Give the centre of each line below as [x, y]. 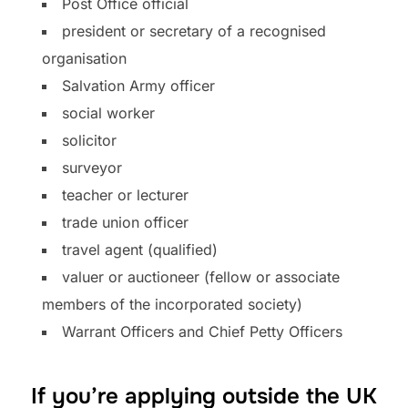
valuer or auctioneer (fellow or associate [201, 276]
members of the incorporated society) [172, 304]
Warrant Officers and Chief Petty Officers [202, 331]
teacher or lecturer [125, 194]
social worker [108, 112]
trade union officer [125, 222]
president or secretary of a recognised [194, 31]
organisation [84, 58]
